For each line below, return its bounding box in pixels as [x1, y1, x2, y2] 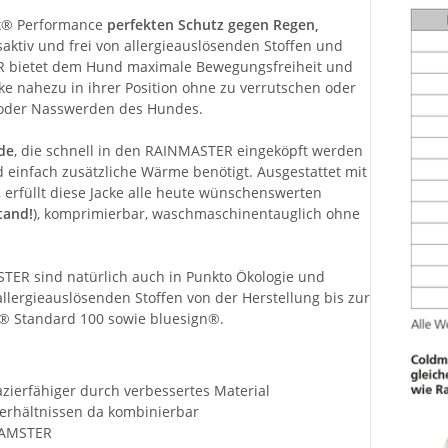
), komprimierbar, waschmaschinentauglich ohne [33, 204, 360, 224]
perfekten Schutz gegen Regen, [107, 15, 319, 35]
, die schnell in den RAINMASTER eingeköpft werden [14, 141, 363, 161]
